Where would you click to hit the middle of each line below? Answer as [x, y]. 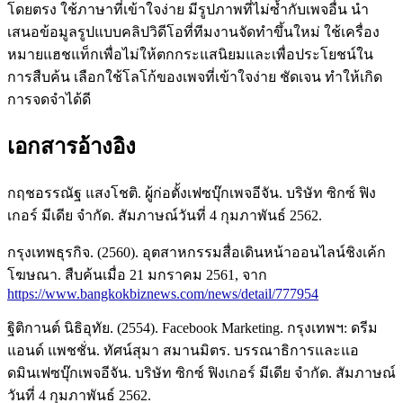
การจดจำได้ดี [49, 100]
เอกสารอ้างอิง [72, 147]
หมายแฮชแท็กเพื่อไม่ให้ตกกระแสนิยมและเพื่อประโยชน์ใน [190, 55]
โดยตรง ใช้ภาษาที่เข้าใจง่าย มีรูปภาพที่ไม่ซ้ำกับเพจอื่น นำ [188, 10]
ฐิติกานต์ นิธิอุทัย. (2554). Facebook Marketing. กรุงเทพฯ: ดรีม [193, 328]
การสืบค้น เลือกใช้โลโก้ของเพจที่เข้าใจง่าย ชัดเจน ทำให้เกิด [195, 77]
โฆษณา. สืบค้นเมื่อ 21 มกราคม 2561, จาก [137, 275]
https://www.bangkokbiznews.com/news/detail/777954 [163, 294]
